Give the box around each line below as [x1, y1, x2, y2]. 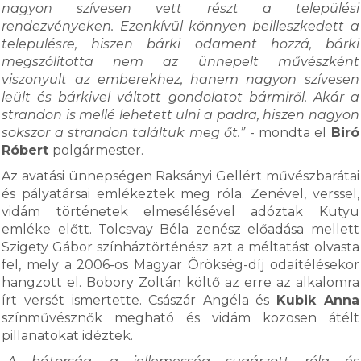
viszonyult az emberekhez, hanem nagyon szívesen [2, 72, 359, 87]
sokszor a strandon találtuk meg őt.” [2, 125, 246, 140]
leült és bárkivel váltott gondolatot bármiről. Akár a [2, 89, 359, 105]
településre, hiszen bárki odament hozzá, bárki [2, 36, 359, 52]
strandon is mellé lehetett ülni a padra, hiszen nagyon [2, 107, 359, 122]
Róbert [2, 143, 53, 158]
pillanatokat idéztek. [2, 328, 134, 343]
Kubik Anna [276, 293, 359, 308]
